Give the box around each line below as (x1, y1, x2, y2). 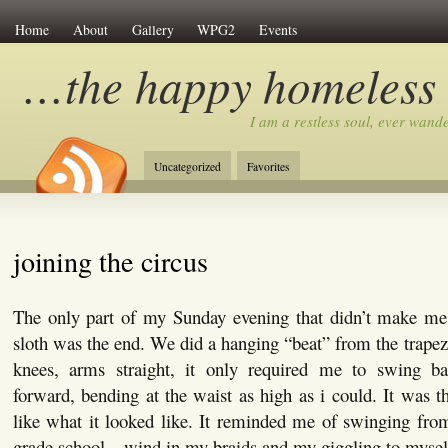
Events (258, 19, 297, 39)
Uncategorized (153, 159, 221, 174)
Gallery (131, 19, 174, 39)
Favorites (246, 159, 290, 174)
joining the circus (12, 241, 208, 280)
